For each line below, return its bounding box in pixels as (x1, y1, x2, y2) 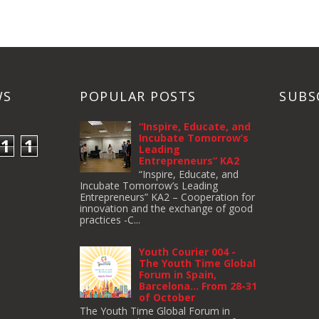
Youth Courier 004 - (138, 245, 236, 259)
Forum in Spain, (138, 268, 216, 282)
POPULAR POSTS (80, 88, 197, 105)
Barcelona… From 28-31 (138, 279, 257, 293)
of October (138, 291, 195, 305)
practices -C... (80, 212, 140, 226)
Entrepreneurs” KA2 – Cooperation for (80, 189, 255, 204)
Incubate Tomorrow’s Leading (80, 178, 218, 192)
